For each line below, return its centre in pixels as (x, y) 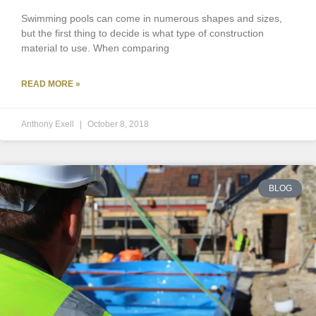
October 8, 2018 (118, 124)
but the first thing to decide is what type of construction (142, 34)
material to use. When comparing (95, 48)
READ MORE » (51, 84)
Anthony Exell (49, 124)
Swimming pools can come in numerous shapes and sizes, (152, 19)
